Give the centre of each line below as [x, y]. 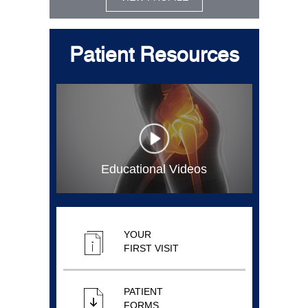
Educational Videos [154, 169]
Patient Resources [154, 57]
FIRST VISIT [151, 248]
